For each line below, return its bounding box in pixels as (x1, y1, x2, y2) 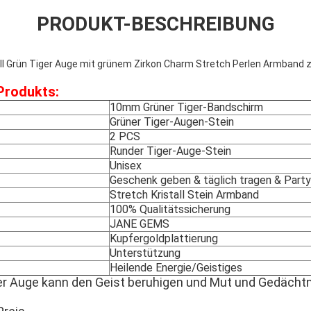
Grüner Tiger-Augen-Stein (110, 115, 234, 129)
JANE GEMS (110, 217, 169, 231)
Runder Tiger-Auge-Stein (110, 144, 231, 158)
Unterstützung (110, 246, 180, 260)
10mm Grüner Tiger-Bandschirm (110, 101, 263, 115)
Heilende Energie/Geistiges (110, 261, 242, 275)
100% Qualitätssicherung (110, 203, 230, 217)
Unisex (110, 159, 142, 173)
